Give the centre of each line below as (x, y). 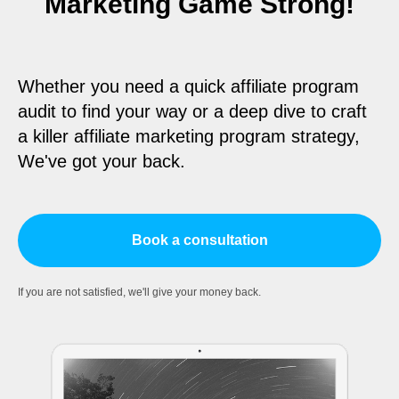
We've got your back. (102, 162)
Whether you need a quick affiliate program (188, 87)
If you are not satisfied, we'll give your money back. (139, 292)
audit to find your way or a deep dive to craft (192, 112)
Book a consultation (199, 240)
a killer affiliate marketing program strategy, (189, 137)
